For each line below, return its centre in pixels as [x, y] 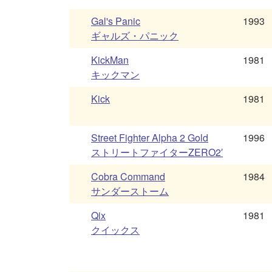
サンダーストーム [130, 191]
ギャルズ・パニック [135, 36]
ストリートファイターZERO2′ [157, 152]
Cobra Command [128, 177]
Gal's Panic [116, 21]
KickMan [110, 60]
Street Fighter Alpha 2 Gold [150, 138]
